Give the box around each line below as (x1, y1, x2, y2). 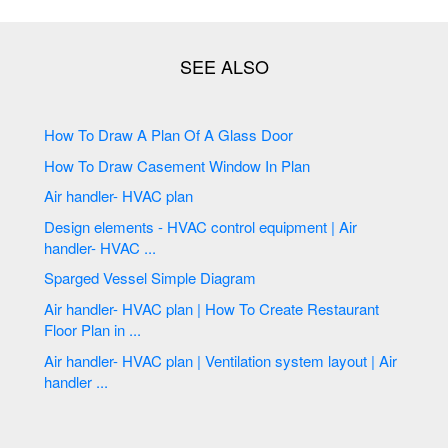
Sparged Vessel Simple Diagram (200, 267, 257, 289)
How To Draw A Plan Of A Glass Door (137, 124, 294, 145)
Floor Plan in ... (44, 318, 142, 340)
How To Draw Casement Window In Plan (137, 154, 311, 176)
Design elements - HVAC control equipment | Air (44, 215, 358, 237)
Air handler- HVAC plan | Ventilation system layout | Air (44, 349, 398, 371)
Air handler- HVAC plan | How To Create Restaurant (44, 297, 380, 319)
